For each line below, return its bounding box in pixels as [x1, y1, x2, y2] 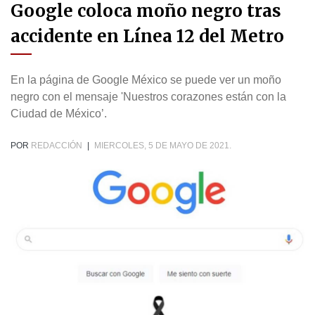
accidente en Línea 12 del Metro [11, 25, 284, 48]
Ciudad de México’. [11, 108, 107, 120]
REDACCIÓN [31, 141, 82, 151]
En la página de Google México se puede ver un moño [11, 74, 281, 86]
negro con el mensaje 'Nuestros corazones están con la [11, 91, 286, 103]
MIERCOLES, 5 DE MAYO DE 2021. [94, 141, 231, 151]
